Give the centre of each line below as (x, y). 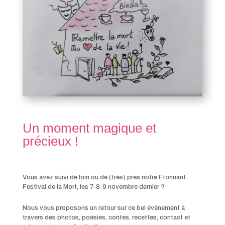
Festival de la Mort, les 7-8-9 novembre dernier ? (93, 187)
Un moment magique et (89, 128)
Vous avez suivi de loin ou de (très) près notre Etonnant (104, 178)
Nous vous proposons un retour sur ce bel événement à (103, 208)
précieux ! (50, 141)
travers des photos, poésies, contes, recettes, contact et (106, 218)
